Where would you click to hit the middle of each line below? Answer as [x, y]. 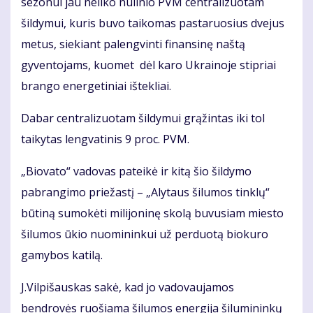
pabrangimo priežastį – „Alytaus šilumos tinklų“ [145, 192]
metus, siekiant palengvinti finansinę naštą [133, 44]
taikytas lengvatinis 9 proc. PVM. [105, 139]
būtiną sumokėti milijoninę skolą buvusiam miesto [152, 213]
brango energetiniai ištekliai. [96, 86]
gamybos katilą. [63, 255]
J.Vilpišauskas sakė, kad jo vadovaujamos [128, 287]
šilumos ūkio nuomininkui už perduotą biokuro [145, 234]
